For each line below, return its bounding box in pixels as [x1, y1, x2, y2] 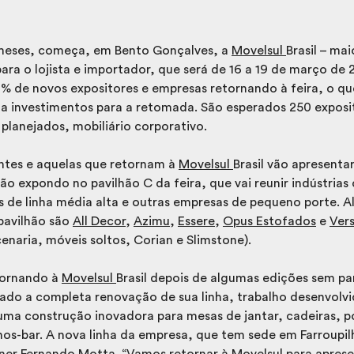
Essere [178, 214, 215, 228]
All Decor [73, 214, 126, 228]
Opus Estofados [223, 214, 316, 228]
